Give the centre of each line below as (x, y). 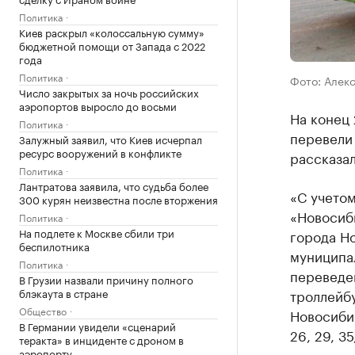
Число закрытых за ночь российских (109, 92)
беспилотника (54, 246)
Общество (43, 310)
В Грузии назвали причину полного (106, 279)
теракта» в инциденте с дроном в (101, 339)
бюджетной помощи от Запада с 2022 (112, 45)
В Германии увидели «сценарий (97, 326)
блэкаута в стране (63, 292)
